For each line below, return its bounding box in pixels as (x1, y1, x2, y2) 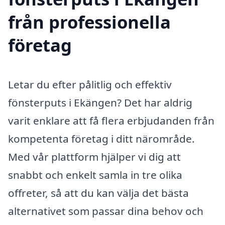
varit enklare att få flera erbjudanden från (8, 114, 214, 128)
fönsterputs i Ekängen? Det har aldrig (8, 95, 192, 110)
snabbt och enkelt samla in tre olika (8, 168, 182, 182)
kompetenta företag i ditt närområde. (8, 132, 195, 146)
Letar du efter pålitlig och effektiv (8, 77, 172, 92)
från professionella (8, 10, 171, 34)
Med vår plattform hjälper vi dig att (8, 150, 181, 164)
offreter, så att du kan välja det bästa (8, 186, 189, 200)
